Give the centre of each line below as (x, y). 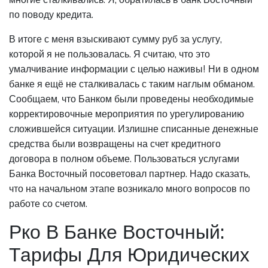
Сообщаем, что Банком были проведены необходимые (131, 99)
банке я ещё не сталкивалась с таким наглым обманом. (132, 84)
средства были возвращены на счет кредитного (115, 144)
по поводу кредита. (51, 14)
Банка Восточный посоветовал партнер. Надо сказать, (130, 173)
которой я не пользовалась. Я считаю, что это (109, 54)
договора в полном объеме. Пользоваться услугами (124, 159)
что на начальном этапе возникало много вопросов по (130, 188)
